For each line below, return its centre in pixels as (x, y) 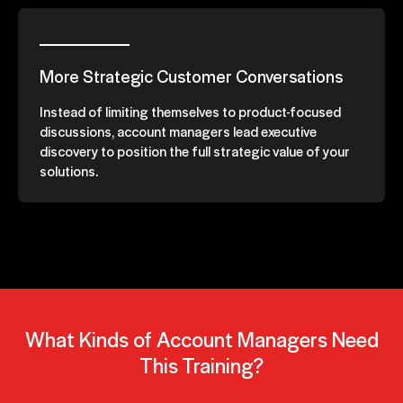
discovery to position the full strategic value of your (195, 150)
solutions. (69, 170)
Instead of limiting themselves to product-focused (190, 111)
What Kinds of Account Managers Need (201, 338)
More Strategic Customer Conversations (191, 76)
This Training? (201, 364)
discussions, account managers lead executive (178, 130)
